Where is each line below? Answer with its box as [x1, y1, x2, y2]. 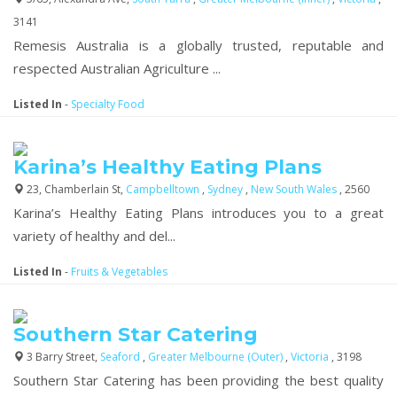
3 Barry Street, [24, 348, 100, 364]
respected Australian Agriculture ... [13, 58, 221, 77]
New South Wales [251, 181, 339, 197]
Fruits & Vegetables [71, 263, 167, 279]
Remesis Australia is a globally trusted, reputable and [13, 35, 384, 54]
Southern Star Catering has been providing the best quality [13, 370, 384, 389]
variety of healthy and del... [13, 226, 175, 245]
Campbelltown [126, 181, 202, 197]
